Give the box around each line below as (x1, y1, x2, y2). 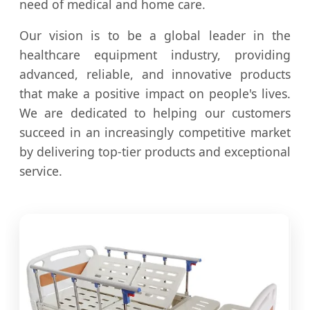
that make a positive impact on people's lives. (19, 85, 291, 102)
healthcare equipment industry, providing (19, 46, 291, 64)
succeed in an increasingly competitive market (19, 124, 291, 141)
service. (19, 163, 62, 180)
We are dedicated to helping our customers (19, 104, 291, 122)
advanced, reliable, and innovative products (19, 66, 291, 83)
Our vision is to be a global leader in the (19, 27, 291, 44)
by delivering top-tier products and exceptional (19, 143, 291, 161)
